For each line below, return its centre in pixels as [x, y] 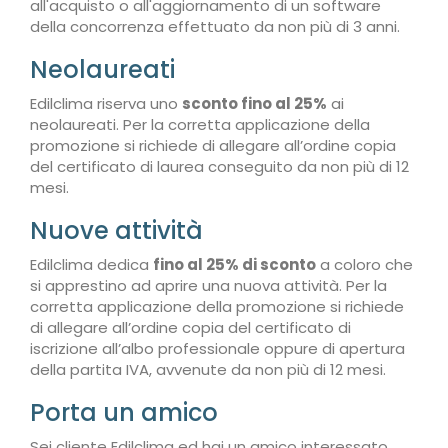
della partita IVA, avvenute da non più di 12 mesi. [208, 369]
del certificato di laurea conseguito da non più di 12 [219, 166]
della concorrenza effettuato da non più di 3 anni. [215, 26]
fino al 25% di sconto [234, 264]
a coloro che [364, 264]
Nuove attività [116, 230]
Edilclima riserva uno [106, 103]
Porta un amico [124, 412]
